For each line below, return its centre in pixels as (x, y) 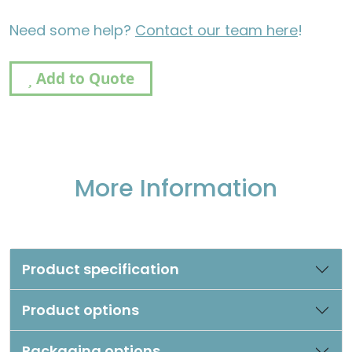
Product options (81, 310)
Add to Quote (83, 79)
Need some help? (72, 31)
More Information (176, 189)
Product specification (101, 269)
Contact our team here (216, 31)
